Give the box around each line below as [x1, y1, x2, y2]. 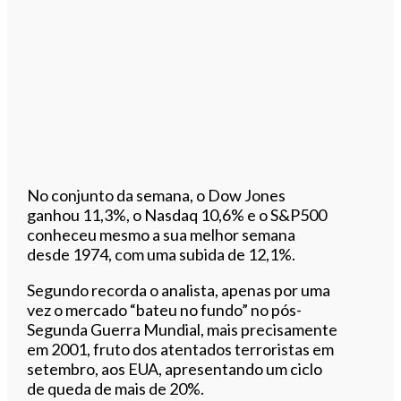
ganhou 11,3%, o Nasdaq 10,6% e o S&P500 [27, 204, 328, 225]
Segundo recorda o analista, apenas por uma [27, 279, 331, 300]
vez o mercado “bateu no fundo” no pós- [27, 299, 303, 320]
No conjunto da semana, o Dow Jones [27, 184, 286, 205]
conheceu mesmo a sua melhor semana [27, 224, 296, 244]
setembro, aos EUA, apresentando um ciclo [27, 358, 323, 379]
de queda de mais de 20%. [27, 378, 205, 398]
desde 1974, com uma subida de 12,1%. [27, 243, 296, 264]
